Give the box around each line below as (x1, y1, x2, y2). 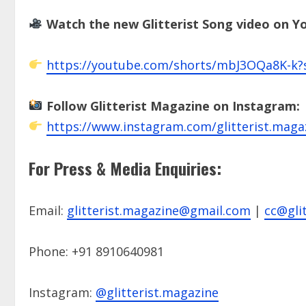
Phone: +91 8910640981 (29, 242, 164, 260)
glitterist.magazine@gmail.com (67, 201, 251, 219)
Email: (29, 201, 67, 219)
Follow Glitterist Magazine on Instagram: (46, 97, 300, 114)
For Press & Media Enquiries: (29, 155, 221, 180)
